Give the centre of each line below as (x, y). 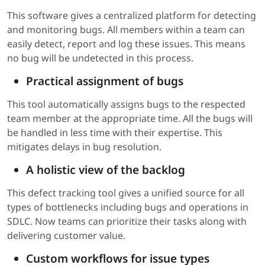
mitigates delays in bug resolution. (84, 146)
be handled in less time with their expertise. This (115, 132)
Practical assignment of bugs (105, 81)
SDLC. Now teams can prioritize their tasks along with (127, 221)
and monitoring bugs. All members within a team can (126, 29)
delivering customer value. (66, 235)
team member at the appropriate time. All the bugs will (130, 118)
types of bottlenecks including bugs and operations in (128, 207)
